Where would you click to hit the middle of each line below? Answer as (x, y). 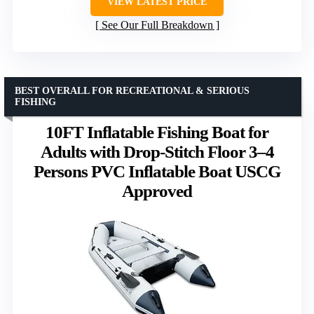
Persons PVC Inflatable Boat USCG (157, 172)
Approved (157, 191)
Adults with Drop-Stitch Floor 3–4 (157, 152)
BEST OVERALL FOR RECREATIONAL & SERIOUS (132, 91)
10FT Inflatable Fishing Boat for (157, 132)
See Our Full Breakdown (157, 25)
